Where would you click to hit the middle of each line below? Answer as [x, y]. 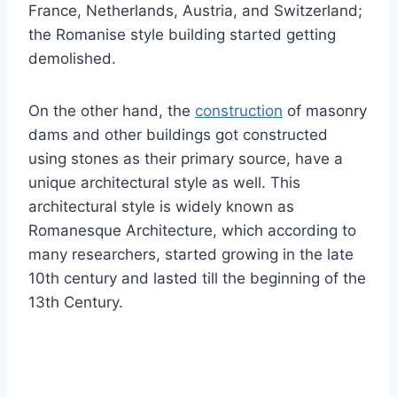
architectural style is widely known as [161, 207]
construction [239, 111]
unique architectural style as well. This [164, 183]
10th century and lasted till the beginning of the [197, 279]
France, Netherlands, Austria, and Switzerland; [195, 11]
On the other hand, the [112, 111]
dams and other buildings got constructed [178, 135]
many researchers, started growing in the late [191, 255]
